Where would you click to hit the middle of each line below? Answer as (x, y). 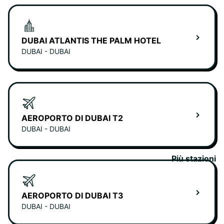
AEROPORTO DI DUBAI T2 (72, 118)
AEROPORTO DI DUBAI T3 (72, 196)
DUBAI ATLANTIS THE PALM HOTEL (91, 41)
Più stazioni (194, 159)
